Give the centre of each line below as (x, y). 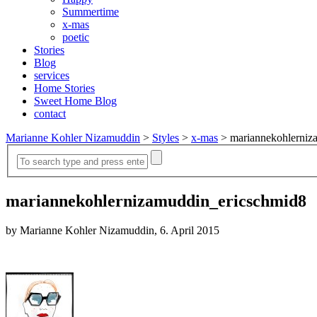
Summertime (91, 12)
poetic (76, 37)
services (52, 75)
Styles (166, 138)
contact (50, 114)
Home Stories (64, 88)
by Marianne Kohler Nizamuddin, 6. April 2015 (113, 231)
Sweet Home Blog (75, 101)
